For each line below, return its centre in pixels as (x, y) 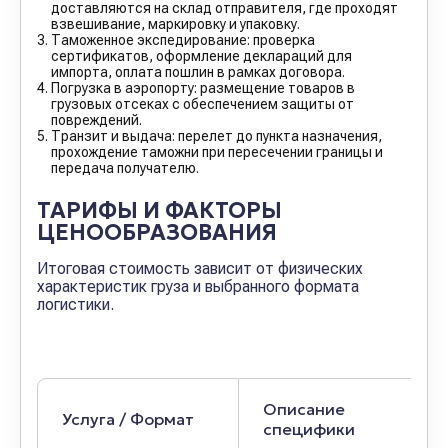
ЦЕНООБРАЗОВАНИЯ (157, 232)
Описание (304, 409)
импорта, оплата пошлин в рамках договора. (198, 72)
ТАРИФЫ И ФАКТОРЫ (159, 210)
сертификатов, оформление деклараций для (201, 56)
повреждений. (96, 120)
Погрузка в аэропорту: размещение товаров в (203, 88)
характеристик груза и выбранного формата (198, 286)
